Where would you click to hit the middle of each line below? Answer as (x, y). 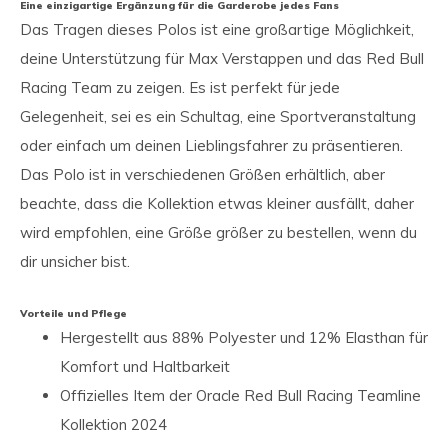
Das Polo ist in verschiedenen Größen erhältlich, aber (202, 174)
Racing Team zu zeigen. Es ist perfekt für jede (180, 87)
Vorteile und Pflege (73, 313)
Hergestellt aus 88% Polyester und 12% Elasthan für (244, 337)
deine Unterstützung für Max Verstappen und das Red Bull (222, 58)
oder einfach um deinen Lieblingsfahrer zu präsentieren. (211, 145)
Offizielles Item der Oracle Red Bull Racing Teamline (240, 395)
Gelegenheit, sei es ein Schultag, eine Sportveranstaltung (218, 116)
